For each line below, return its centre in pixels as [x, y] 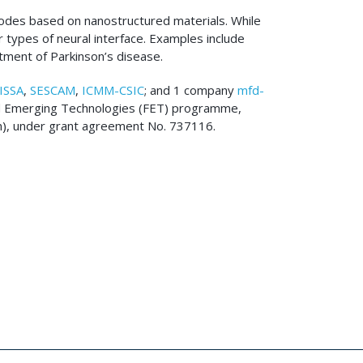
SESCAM [53, 90]
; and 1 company [191, 90]
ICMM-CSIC [113, 90]
